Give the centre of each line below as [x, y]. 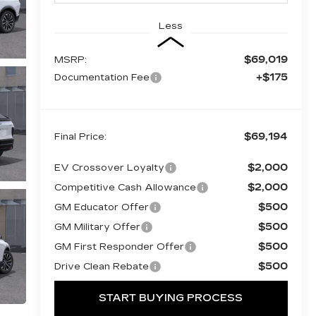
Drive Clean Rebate [101, 266]
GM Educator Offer [101, 207]
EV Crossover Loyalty [109, 168]
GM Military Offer [97, 227]
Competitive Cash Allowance [125, 187]
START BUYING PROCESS [171, 298]
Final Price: [80, 136]
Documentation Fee [102, 77]
